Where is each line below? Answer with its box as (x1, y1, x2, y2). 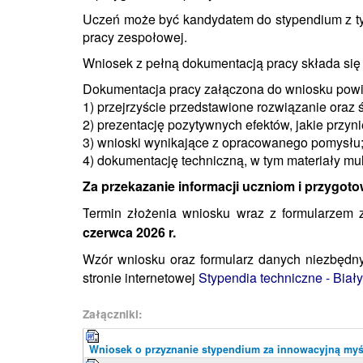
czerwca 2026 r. (83, 223, 176, 241)
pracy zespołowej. (83, 28, 187, 46)
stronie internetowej (83, 268, 195, 287)
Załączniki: (83, 305, 143, 322)
